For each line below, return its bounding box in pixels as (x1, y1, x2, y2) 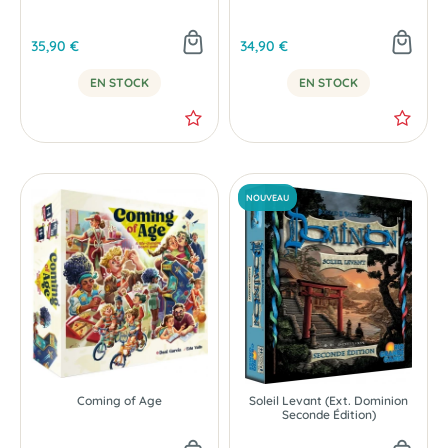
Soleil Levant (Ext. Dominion (249, 392, 408, 408)
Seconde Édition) (281, 406, 376, 422)
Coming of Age (77, 392, 162, 408)
